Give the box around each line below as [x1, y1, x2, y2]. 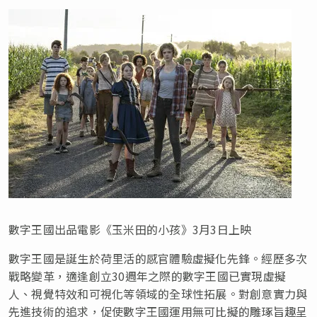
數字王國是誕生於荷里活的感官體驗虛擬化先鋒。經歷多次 [8, 249, 308, 267]
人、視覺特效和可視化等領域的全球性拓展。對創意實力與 [8, 284, 308, 302]
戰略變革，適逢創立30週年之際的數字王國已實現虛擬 [8, 267, 286, 284]
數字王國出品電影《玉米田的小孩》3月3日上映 [8, 220, 252, 238]
